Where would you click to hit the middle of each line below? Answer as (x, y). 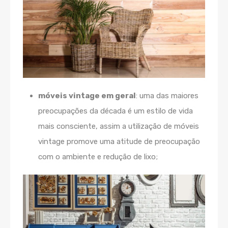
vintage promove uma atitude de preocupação (119, 142)
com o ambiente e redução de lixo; (98, 157)
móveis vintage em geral (87, 96)
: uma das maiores (167, 96)
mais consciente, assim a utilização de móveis (119, 126)
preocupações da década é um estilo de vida (116, 111)
